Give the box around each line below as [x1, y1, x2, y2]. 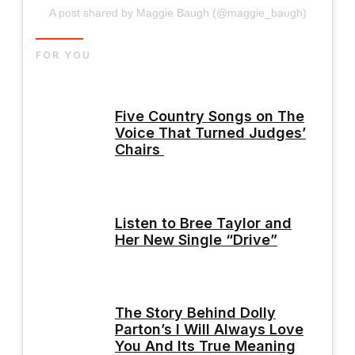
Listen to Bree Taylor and [115, 214, 292, 231]
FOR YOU [36, 48, 91, 61]
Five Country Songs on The [115, 108, 304, 125]
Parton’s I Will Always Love [115, 321, 303, 338]
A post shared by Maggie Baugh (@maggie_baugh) [48, 6, 307, 19]
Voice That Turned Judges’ [115, 124, 306, 142]
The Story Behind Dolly [115, 304, 276, 322]
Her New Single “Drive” [115, 231, 277, 248]
